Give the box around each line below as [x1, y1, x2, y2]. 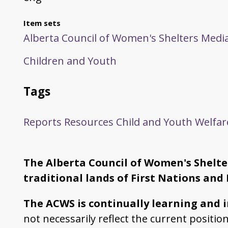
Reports [23, 115, 62, 129]
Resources [64, 115, 113, 129]
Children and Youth [23, 53, 117, 68]
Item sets [23, 17, 61, 28]
